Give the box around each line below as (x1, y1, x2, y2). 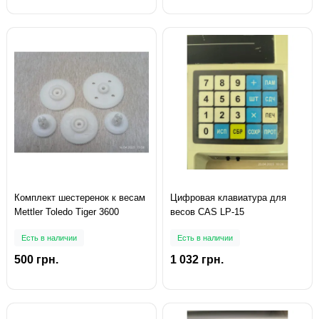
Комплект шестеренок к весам (14, 192, 145, 204)
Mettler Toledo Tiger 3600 (14, 206, 119, 218)
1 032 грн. (170, 253, 224, 266)
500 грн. (14, 253, 58, 266)
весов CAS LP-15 (170, 206, 244, 218)
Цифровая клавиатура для (170, 192, 286, 204)
